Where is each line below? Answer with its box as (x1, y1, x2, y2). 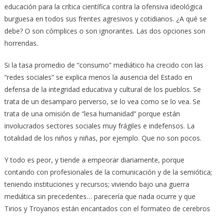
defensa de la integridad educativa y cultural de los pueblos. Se (4, 84, 201, 94)
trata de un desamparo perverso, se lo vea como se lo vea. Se (4, 96, 200, 106)
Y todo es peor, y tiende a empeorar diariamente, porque (4, 155, 184, 164)
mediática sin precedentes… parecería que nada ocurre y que (4, 191, 196, 201)
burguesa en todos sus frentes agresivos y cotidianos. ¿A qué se (4, 14, 207, 23)
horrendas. (4, 38, 38, 48)
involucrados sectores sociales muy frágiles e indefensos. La (4, 121, 195, 130)
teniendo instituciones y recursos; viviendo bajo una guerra (4, 179, 189, 189)
